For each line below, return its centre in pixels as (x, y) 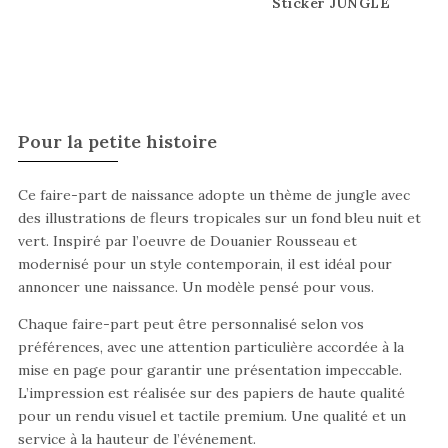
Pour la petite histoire (117, 141)
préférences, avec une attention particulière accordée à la (210, 346)
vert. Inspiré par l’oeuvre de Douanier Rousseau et (187, 240)
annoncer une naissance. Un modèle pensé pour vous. (195, 286)
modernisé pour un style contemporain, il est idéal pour (204, 263)
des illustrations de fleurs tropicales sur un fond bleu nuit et (219, 217)
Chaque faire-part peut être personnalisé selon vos (190, 323)
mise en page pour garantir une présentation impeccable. (209, 369)
